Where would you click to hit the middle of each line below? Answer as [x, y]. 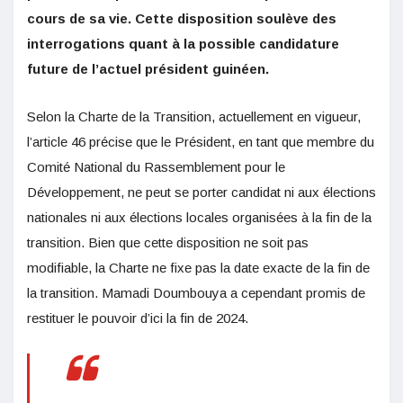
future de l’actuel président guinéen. [148, 68]
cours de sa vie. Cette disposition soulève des [182, 18]
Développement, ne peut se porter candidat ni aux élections [201, 192]
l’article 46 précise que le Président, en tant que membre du [201, 141]
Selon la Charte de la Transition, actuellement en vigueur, [194, 116]
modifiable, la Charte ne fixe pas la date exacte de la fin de [198, 267]
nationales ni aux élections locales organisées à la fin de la [199, 217]
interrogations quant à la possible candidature [183, 43]
